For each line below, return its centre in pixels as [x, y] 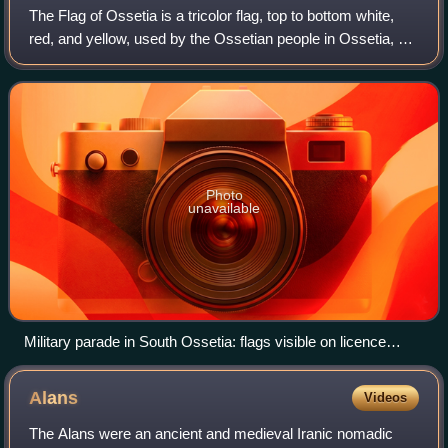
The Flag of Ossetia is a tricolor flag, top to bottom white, [212, 16]
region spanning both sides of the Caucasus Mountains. [210, 62]
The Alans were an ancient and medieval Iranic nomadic [211, 433]
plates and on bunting [93, 364]
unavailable [224, 207]
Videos [385, 397]
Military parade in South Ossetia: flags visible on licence [205, 341]
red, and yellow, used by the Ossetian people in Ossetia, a [218, 39]
